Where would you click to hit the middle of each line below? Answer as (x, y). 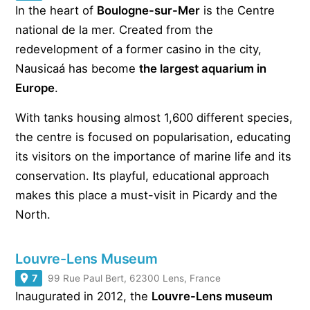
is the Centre (238, 11)
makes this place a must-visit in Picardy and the (147, 195)
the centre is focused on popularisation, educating (153, 137)
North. (33, 215)
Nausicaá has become (77, 69)
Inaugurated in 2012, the (84, 297)
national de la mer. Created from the (115, 30)
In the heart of (56, 11)
